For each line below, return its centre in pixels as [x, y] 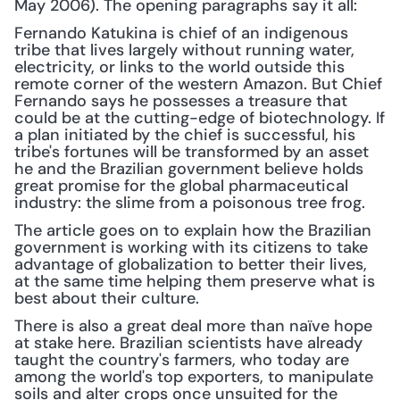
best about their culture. [107, 298]
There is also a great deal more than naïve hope [193, 326]
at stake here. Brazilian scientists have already [188, 343]
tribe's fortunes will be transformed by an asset [192, 152]
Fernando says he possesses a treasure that [181, 101]
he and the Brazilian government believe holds [189, 169]
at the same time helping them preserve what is [195, 281]
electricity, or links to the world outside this [179, 67]
